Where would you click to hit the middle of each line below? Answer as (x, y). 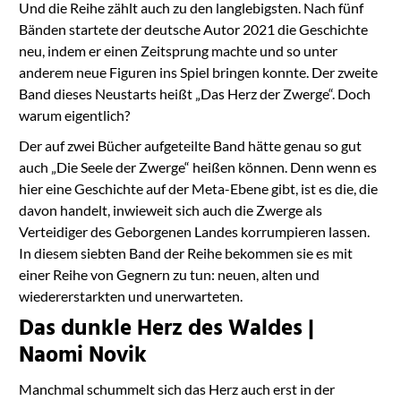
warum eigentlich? (75, 115)
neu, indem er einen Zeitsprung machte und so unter (178, 51)
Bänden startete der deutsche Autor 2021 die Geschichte (193, 30)
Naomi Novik (82, 357)
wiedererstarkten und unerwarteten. (130, 296)
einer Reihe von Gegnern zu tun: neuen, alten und (169, 275)
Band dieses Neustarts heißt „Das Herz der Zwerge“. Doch (194, 94)
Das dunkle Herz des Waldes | (166, 330)
